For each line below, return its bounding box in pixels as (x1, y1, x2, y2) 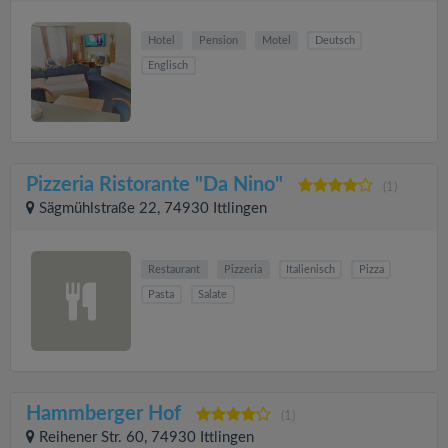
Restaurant (148, 264, 201, 275)
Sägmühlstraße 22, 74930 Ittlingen (39, 201, 267, 216)
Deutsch (314, 35, 355, 46)
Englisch (148, 60, 189, 71)
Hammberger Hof (26, 404, 181, 424)
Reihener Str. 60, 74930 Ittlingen (39, 430, 254, 445)
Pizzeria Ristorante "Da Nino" (26, 175, 283, 195)
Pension (199, 35, 239, 46)
